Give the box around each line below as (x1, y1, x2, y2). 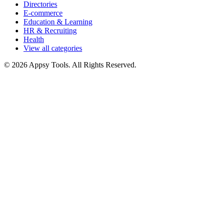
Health (23, 35, 44, 44)
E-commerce (23, 8, 63, 17)
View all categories (23, 44, 82, 52)
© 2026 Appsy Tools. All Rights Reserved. (4, 60, 136, 69)
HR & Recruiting (23, 26, 77, 35)
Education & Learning (23, 17, 92, 26)
